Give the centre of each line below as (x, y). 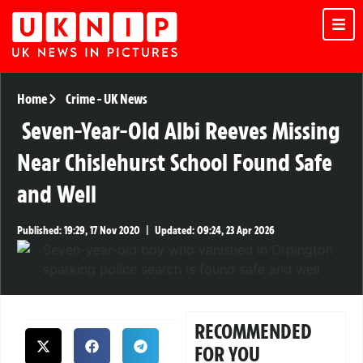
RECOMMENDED (254, 332)
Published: (39, 231)
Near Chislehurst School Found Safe (175, 163)
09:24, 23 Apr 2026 (235, 231)
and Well (57, 194)
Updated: (175, 231)
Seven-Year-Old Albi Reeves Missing (181, 131)
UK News (125, 99)
